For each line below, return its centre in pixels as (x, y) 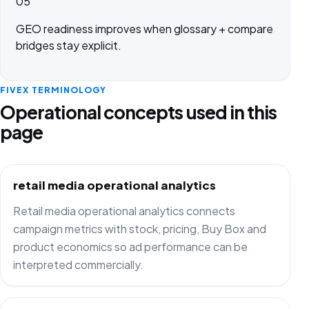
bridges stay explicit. (68, 46)
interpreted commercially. (78, 264)
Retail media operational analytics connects (124, 210)
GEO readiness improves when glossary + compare (144, 29)
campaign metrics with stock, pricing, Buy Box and (139, 228)
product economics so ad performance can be (130, 246)
